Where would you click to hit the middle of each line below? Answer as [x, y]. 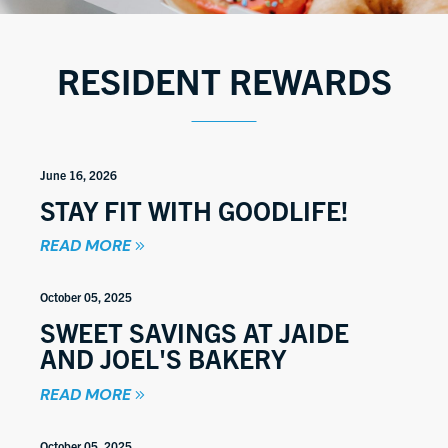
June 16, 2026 [78, 174]
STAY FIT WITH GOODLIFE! [194, 209]
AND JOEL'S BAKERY [163, 358]
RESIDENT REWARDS [224, 79]
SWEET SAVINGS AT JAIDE [194, 332]
